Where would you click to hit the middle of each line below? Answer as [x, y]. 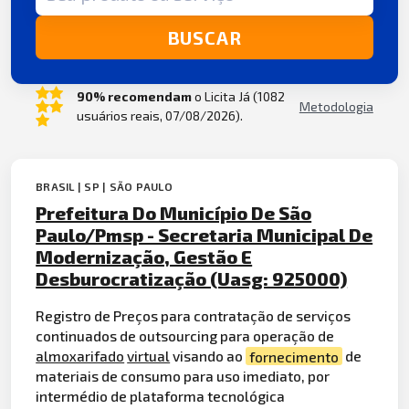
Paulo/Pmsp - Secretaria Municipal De [204, 234]
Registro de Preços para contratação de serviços [194, 316]
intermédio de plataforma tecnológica [161, 396]
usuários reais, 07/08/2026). [159, 116]
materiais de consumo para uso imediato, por [183, 376]
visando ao [208, 356]
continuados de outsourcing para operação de [185, 336]
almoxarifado [80, 356]
